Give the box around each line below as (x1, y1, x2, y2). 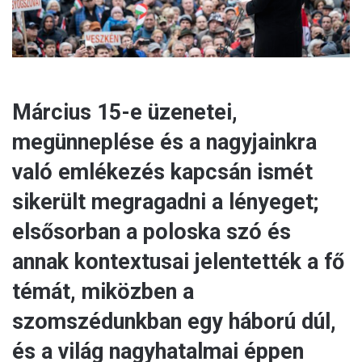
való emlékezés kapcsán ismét (12, 159, 313, 186)
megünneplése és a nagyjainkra (12, 129, 317, 156)
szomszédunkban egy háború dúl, (12, 309, 336, 335)
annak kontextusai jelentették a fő (12, 249, 344, 276)
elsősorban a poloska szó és (12, 219, 291, 246)
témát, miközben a (12, 279, 194, 305)
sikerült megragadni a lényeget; (12, 189, 318, 216)
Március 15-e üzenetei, (12, 99, 238, 126)
